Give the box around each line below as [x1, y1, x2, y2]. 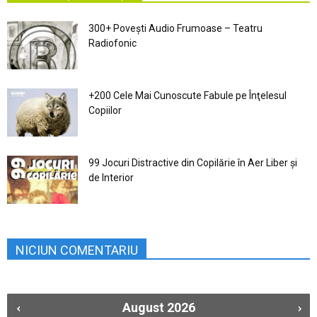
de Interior [88, 171, 134, 183]
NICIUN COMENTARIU [16, 242, 138, 258]
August [122, 300, 164, 316]
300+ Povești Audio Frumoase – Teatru [88, 22, 263, 34]
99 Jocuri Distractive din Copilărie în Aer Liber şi [88, 156, 297, 168]
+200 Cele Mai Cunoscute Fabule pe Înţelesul [88, 89, 287, 101]
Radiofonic [88, 37, 137, 49]
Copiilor [88, 104, 122, 116]
